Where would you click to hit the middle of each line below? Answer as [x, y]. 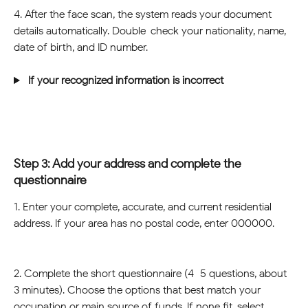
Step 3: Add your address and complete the [129, 164]
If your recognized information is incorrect [125, 80]
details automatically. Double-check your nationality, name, [151, 30]
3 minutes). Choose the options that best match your [139, 289]
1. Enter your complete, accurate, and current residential [144, 207]
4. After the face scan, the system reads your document [144, 14]
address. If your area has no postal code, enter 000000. [144, 223]
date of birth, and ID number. [81, 47]
